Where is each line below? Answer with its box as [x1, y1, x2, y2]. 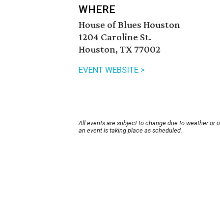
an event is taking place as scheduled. [79, 127, 182, 135]
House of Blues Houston [79, 19, 180, 31]
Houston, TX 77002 [79, 43, 161, 55]
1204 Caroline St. [79, 31, 151, 43]
